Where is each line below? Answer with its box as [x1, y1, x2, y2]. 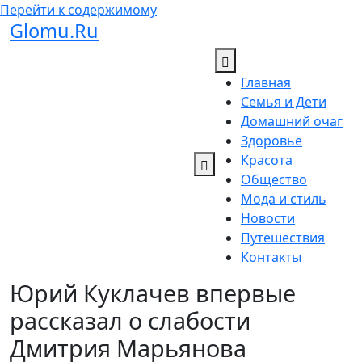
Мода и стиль [241, 190, 326, 208]
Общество [241, 170, 307, 188]
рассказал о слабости [10, 305, 250, 336]
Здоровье [241, 132, 302, 149]
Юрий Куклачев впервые [10, 277, 296, 309]
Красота [241, 151, 293, 169]
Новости [241, 209, 295, 227]
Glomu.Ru [10, 18, 99, 44]
